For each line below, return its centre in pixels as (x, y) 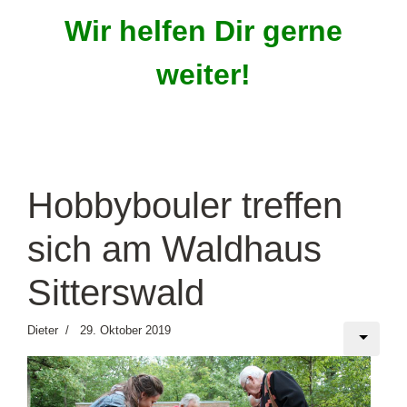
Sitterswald (116, 293)
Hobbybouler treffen (185, 205)
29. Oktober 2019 (125, 330)
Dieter (43, 330)
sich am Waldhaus (174, 249)
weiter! (203, 74)
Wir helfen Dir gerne (203, 31)
